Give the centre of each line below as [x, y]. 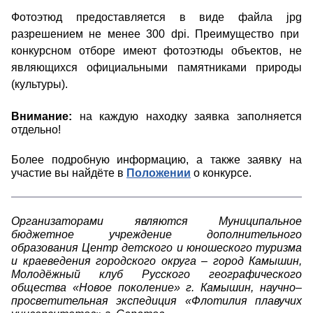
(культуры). [39, 85]
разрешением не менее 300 [88, 34]
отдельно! [36, 130]
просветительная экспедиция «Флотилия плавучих [156, 301]
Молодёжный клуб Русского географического [156, 275]
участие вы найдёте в [69, 173]
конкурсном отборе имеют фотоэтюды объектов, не [156, 51]
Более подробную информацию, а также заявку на [156, 160]
